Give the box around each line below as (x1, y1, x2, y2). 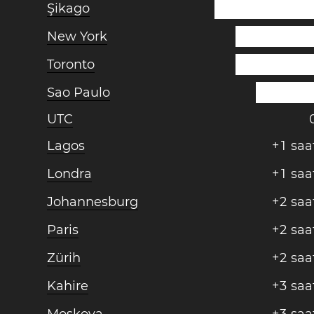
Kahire (47, 278, 89, 294)
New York (47, 29, 108, 44)
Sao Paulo (47, 85, 111, 100)
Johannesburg (47, 194, 139, 210)
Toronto (47, 57, 95, 72)
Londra (47, 166, 93, 182)
